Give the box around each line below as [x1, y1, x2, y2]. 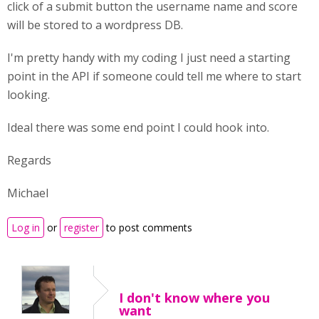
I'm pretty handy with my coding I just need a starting [7, 50, 291, 66]
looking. [7, 87, 53, 103]
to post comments [103, 221, 192, 234]
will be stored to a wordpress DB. [7, 17, 183, 33]
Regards [7, 152, 54, 168]
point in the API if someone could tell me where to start [7, 68, 301, 84]
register [64, 221, 99, 234]
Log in [11, 221, 40, 234]
